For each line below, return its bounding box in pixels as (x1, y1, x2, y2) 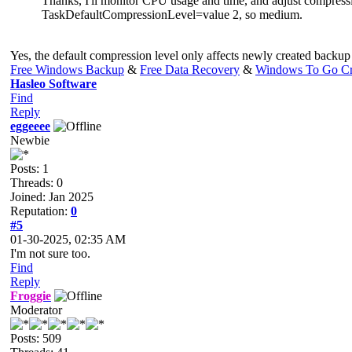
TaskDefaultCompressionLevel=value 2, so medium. (42, 7, 302, 21)
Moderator (10, 302, 62, 317)
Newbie (10, 133, 49, 147)
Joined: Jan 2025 (10, 189, 93, 203)
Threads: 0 (10, 175, 63, 189)
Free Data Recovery (140, 62, 240, 76)
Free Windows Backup (10, 62, 124, 76)
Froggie (10, 288, 51, 302)
